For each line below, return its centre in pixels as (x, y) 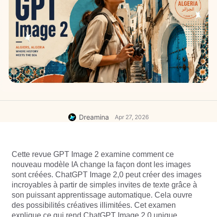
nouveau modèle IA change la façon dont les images (101, 164)
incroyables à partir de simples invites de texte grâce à (104, 185)
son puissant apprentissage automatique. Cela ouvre (102, 195)
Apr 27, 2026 (132, 117)
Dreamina (94, 117)
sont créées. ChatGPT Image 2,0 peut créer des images (107, 175)
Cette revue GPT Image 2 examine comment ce (93, 154)
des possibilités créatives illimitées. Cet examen (94, 205)
